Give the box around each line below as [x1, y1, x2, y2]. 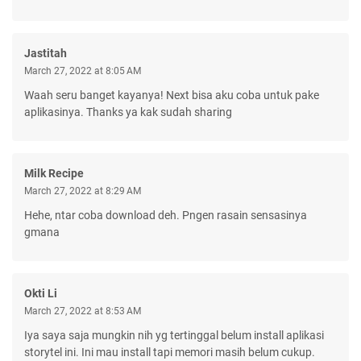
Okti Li [24, 286, 57, 300]
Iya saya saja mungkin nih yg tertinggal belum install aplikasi [24, 328, 324, 342]
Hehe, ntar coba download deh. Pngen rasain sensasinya [24, 208, 307, 222]
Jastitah [24, 46, 67, 60]
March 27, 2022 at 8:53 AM [24, 305, 141, 317]
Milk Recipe [24, 166, 84, 180]
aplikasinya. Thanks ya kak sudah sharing [24, 105, 232, 118]
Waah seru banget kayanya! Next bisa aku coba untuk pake [24, 88, 319, 102]
